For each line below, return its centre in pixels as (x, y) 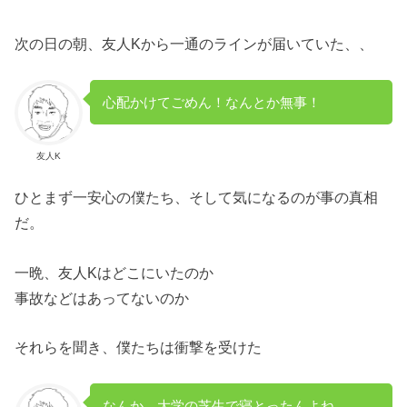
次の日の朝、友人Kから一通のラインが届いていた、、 (194, 43)
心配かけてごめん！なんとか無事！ (211, 102)
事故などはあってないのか (102, 298)
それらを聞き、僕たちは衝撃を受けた (139, 347)
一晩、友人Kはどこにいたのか (114, 272)
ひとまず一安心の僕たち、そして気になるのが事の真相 (197, 198)
